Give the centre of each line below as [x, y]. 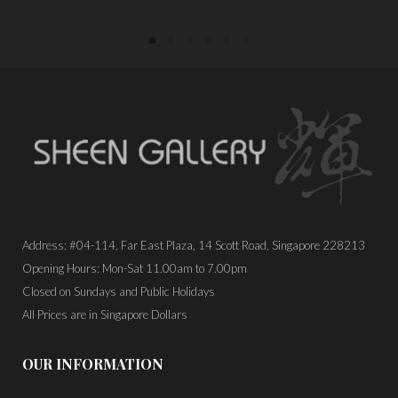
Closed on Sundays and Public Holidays [119, 291]
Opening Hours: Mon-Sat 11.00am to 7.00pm [135, 268]
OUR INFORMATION [93, 363]
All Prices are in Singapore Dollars [105, 314]
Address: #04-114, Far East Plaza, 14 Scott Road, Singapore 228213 [194, 245]
